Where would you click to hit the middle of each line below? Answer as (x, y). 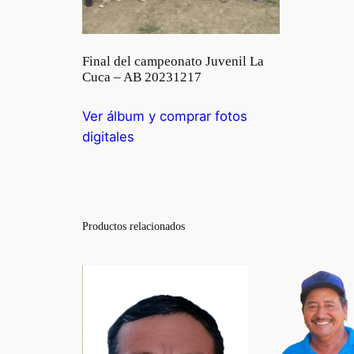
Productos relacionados (134, 226)
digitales (108, 136)
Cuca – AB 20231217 (142, 77)
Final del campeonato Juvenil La (173, 62)
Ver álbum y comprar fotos (165, 116)
